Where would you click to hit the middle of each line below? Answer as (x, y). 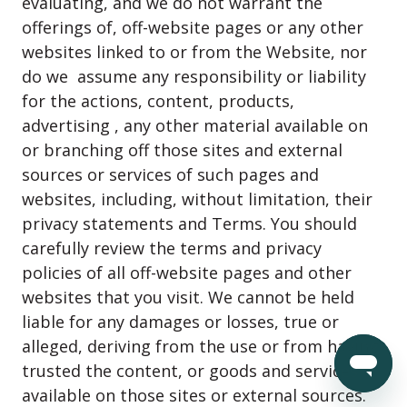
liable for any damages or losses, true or (180, 322)
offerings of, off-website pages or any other (193, 27)
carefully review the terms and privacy (172, 248)
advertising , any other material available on (195, 125)
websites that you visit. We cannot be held (188, 297)
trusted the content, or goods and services (190, 371)
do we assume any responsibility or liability (194, 76)
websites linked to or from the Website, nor (194, 52)
